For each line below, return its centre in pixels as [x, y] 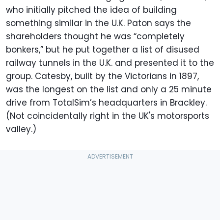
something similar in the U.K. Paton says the [98, 23]
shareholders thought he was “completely [95, 37]
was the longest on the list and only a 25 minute [109, 90]
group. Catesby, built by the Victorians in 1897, [102, 76]
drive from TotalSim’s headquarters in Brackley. [106, 103]
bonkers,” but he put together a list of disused [103, 50]
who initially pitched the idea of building [91, 10]
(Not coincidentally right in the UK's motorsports [108, 116]
